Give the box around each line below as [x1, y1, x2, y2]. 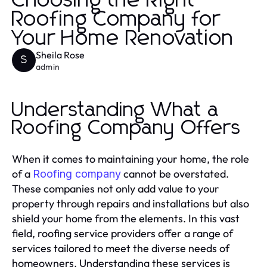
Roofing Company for [12, 8, 221, 30]
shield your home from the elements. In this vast [12, 211, 240, 225]
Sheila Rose [36, 48, 85, 61]
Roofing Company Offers [12, 117, 241, 138]
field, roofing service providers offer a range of [12, 226, 233, 240]
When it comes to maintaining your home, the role [12, 151, 249, 166]
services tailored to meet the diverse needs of [12, 241, 229, 255]
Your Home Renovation [12, 27, 234, 49]
